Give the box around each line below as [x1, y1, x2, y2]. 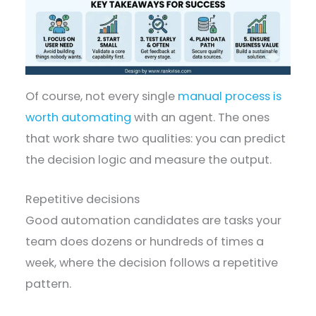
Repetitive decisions [25, 191, 143, 208]
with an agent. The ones [131, 109, 270, 126]
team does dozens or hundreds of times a [25, 233, 265, 250]
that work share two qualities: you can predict [25, 130, 286, 147]
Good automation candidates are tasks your [25, 212, 282, 229]
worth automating [25, 109, 132, 126]
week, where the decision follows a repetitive [25, 255, 279, 272]
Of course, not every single [25, 87, 178, 104]
